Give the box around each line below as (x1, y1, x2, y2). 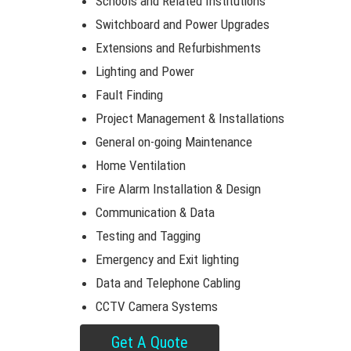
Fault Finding (96, 87, 163, 103)
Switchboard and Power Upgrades (96, 16, 270, 32)
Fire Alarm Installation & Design (96, 181, 261, 197)
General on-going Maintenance (96, 134, 252, 150)
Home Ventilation (96, 157, 186, 173)
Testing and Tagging (96, 228, 201, 244)
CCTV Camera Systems (96, 299, 218, 314)
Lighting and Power (96, 63, 194, 79)
